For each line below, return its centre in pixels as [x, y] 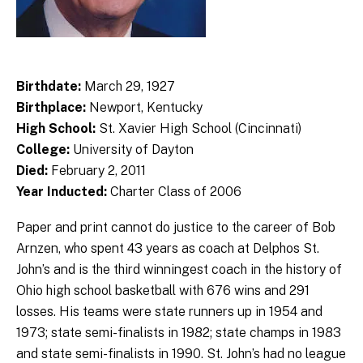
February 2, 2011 [97, 170]
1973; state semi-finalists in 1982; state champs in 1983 [179, 332]
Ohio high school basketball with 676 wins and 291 [163, 290]
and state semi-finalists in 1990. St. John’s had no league [181, 353]
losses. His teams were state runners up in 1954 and [169, 311]
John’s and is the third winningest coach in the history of [179, 269]
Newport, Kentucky [144, 107]
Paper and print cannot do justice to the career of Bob [176, 227]
